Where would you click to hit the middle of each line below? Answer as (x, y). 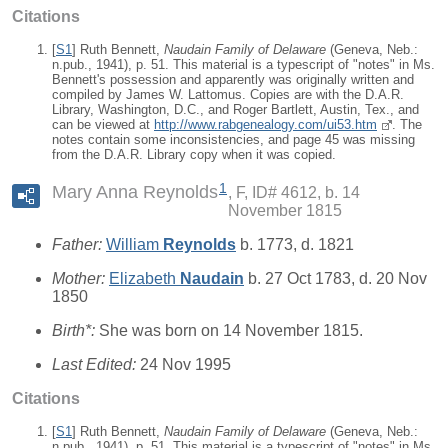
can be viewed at (103, 124)
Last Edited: (96, 364)
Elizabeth (144, 278)
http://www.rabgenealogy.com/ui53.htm (265, 124)
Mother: (80, 278)
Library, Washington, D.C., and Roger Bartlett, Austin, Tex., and (235, 109)
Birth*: (75, 330)
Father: (79, 244)
